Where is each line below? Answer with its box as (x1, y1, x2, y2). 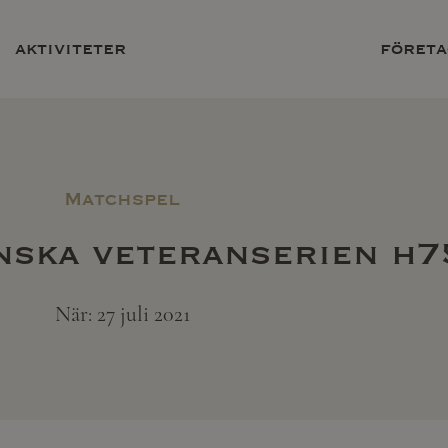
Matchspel (64, 188, 180, 210)
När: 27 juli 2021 (54, 301, 190, 327)
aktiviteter (15, 39, 127, 59)
